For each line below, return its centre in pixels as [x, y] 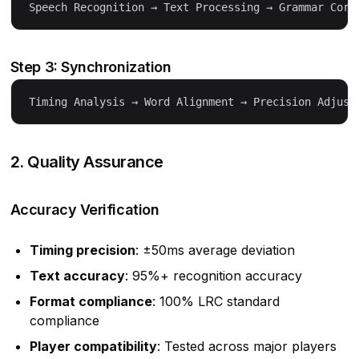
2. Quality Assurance [87, 161]
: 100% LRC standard [216, 301]
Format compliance [91, 301]
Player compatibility [93, 346]
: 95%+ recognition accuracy [213, 275]
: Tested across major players [246, 346]
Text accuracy [77, 275]
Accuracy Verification [85, 209]
